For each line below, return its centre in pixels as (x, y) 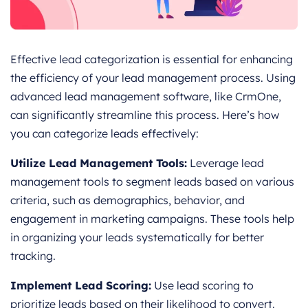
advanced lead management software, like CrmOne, (146, 97)
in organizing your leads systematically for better (137, 238)
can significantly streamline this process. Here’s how (145, 115)
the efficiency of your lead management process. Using (153, 78)
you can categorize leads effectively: (104, 134)
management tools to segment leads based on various (152, 182)
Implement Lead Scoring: (81, 286)
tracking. (33, 256)
